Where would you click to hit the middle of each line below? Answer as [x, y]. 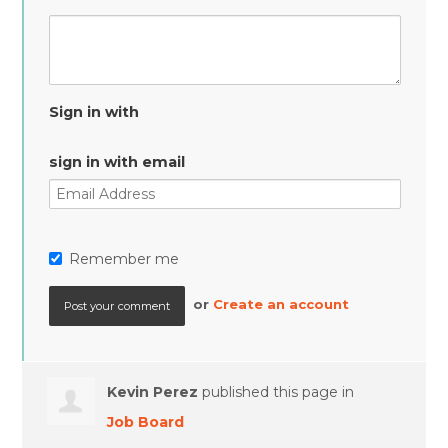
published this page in [276, 391]
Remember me [124, 259]
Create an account [281, 304]
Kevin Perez [153, 391]
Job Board [146, 421]
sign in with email [117, 162]
